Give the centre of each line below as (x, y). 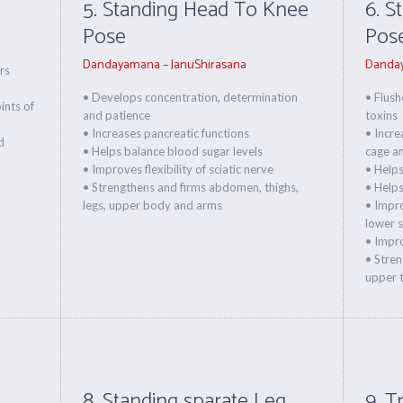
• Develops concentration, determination (191, 97)
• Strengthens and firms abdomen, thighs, (191, 187)
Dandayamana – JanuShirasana (165, 65)
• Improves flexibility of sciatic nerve (179, 169)
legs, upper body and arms (153, 205)
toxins (381, 115)
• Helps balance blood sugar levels (173, 151)
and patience (117, 115)
